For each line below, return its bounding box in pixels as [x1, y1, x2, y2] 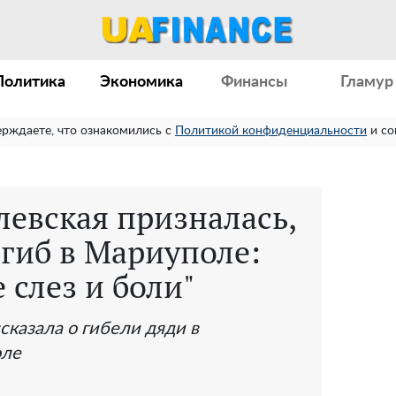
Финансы [221, 74, 288, 90]
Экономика [100, 74, 184, 90]
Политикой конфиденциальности [175, 125, 367, 137]
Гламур [340, 74, 394, 90]
